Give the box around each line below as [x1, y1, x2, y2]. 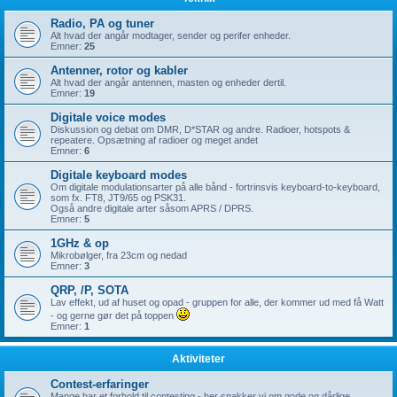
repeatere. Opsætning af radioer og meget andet [51, 135, 258, 145]
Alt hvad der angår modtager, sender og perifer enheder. [51, 30, 291, 41]
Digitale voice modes [51, 111, 166, 124]
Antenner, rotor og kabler [51, 64, 188, 77]
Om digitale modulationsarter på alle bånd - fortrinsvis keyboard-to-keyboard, [51, 182, 380, 192]
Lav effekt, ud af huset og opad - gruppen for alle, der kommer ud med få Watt [51, 297, 384, 307]
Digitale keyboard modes [51, 168, 187, 182]
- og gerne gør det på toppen [51, 310, 176, 321]
